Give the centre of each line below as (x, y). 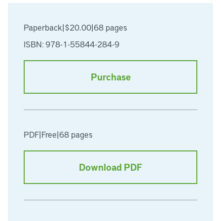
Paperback (43, 27)
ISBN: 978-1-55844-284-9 (72, 44)
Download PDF (110, 167)
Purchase (110, 77)
